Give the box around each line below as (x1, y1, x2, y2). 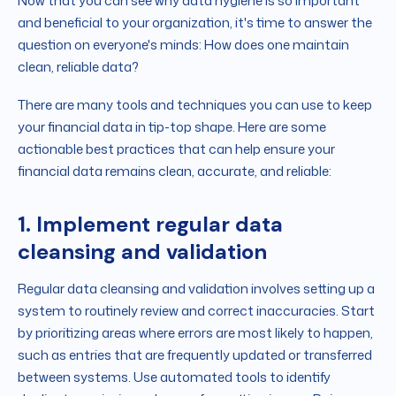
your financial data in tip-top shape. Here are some (18, 118, 326, 137)
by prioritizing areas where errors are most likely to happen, (18, 324, 373, 343)
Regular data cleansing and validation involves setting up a (18, 279, 375, 299)
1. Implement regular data (18, 210, 283, 239)
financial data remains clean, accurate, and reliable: (18, 162, 331, 181)
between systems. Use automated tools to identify (18, 368, 331, 387)
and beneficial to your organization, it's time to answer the (18, 13, 372, 33)
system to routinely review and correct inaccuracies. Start (18, 301, 375, 321)
